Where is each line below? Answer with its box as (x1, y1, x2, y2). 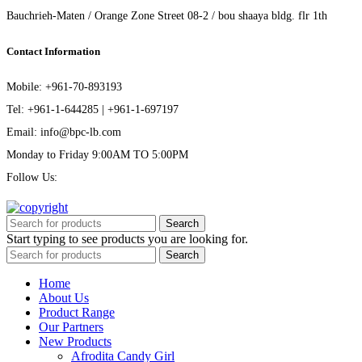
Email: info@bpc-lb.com (6, 126, 121, 139)
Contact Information (6, 45, 100, 58)
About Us (39, 291, 89, 305)
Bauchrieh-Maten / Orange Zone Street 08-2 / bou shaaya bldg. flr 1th (6, 10, 327, 23)
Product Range (39, 305, 115, 320)
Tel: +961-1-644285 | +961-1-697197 (6, 103, 179, 116)
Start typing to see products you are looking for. (6, 232, 248, 246)
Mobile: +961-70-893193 (6, 81, 122, 94)
